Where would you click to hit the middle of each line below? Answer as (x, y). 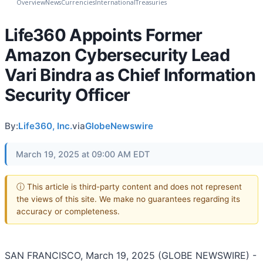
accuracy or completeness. (68, 212)
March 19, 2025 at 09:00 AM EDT (83, 154)
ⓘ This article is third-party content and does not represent (129, 187)
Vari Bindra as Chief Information (130, 75)
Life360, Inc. (45, 126)
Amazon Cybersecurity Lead (117, 55)
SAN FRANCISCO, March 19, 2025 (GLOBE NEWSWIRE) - (131, 256)
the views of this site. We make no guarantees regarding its (128, 199)
